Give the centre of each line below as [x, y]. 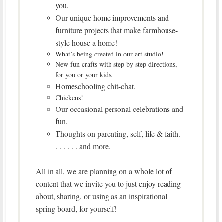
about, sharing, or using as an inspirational [101, 196]
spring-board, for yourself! [76, 208]
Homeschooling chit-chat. [95, 86]
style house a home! [86, 42]
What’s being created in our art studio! [109, 54]
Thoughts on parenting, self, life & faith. [118, 133]
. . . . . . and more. [83, 146]
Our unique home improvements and [112, 17]
